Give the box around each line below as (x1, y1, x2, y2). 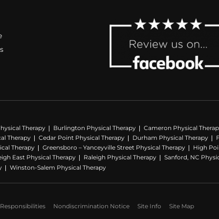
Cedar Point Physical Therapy (39, 133, 125, 141)
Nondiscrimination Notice (53, 202, 130, 210)
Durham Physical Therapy (132, 133, 208, 141)
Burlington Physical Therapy (53, 124, 136, 131)
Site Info (137, 202, 161, 210)
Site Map (169, 202, 194, 210)
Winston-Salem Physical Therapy (10, 163, 106, 171)
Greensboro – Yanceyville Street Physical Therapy (43, 144, 185, 152)
